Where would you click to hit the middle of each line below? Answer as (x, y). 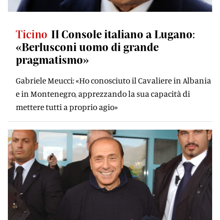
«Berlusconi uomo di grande (87, 47)
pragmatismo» (52, 59)
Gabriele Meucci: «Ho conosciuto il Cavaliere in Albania (113, 80)
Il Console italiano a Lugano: (123, 34)
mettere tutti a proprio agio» (67, 107)
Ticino (31, 34)
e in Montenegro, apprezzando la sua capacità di (103, 94)
